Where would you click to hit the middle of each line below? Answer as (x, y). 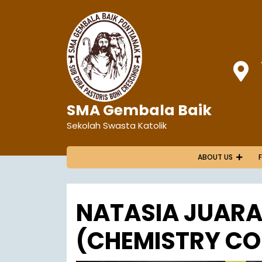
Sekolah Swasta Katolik (117, 125)
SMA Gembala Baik (139, 110)
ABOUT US (215, 157)
